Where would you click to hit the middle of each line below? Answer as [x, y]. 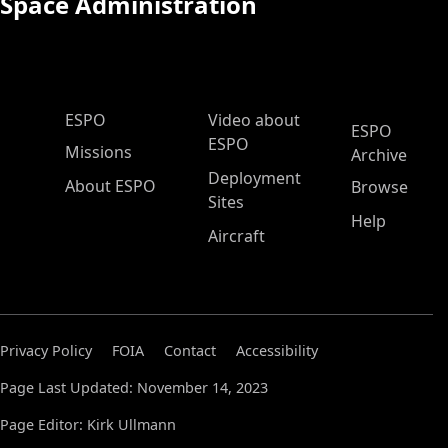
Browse [379, 187]
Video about [254, 120]
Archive [379, 155]
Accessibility [277, 350]
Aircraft [236, 236]
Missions [98, 152]
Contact [190, 350]
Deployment [254, 178]
